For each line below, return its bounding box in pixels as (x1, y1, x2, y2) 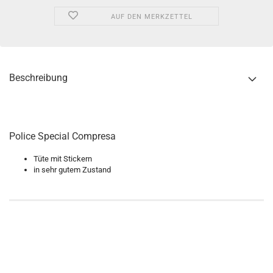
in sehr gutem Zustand (34, 165, 111, 174)
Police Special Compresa (9, 130, 116, 142)
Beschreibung (9, 72, 68, 83)
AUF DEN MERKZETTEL (110, 13, 193, 21)
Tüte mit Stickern (34, 154, 92, 163)
